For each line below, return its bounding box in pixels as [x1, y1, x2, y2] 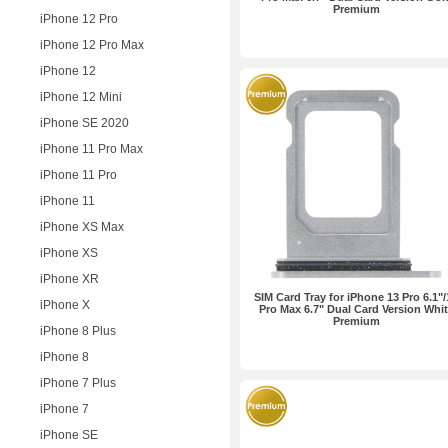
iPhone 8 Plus [40, 324, 116, 338]
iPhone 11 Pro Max [40, 142, 143, 156]
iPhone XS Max [40, 220, 124, 234]
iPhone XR [40, 272, 99, 286]
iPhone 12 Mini [40, 90, 122, 104]
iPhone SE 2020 [40, 116, 129, 130]
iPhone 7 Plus [40, 376, 116, 390]
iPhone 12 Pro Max [40, 38, 144, 52]
